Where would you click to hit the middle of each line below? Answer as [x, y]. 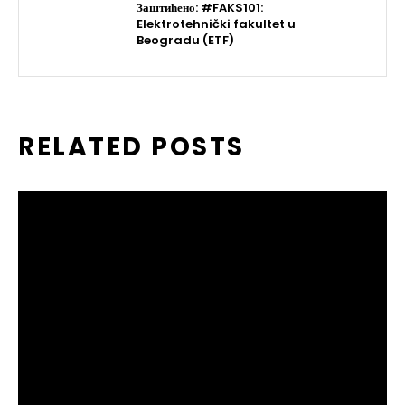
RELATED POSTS [132, 146]
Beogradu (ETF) [185, 40]
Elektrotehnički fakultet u [216, 24]
